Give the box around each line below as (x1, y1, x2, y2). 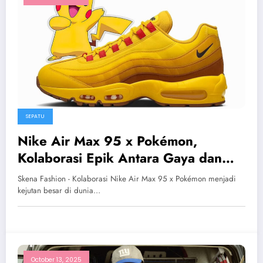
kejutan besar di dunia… (18, 185, 100, 197)
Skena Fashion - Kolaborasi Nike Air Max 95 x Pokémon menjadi (18, 173, 236, 185)
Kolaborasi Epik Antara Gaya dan (18, 149, 222, 168)
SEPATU (26, 113, 45, 120)
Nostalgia (18, 166, 75, 185)
